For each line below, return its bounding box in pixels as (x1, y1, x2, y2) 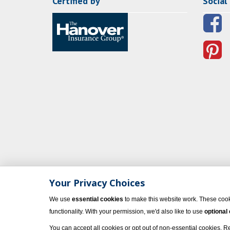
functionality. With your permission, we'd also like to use (49, 208, 204, 215)
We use (49, 196, 72, 203)
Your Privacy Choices (49, 177, 145, 189)
